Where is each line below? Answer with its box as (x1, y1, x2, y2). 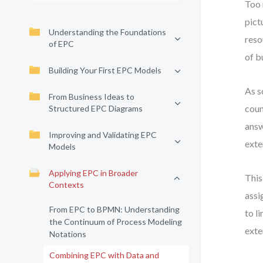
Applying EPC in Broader (49, 168, 138, 178)
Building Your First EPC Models (49, 65, 161, 75)
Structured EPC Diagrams (49, 103, 143, 113)
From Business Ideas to (49, 92, 134, 102)
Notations (49, 229, 86, 239)
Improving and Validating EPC (49, 130, 157, 140)
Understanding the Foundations (49, 27, 166, 37)
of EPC (49, 39, 74, 49)
